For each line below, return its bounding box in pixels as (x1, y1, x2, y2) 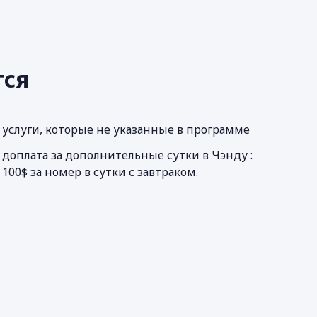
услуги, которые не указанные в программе (2, 122, 250, 137)
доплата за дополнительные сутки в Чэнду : (2, 147, 253, 163)
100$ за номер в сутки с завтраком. (2, 164, 199, 180)
